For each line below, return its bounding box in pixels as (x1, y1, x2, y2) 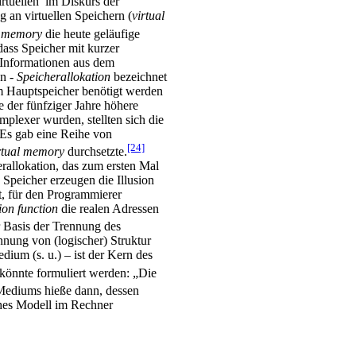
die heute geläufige (42, 26, 140, 41)
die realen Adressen (61, 201, 159, 215)
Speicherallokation (17, 69, 114, 83)
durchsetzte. (68, 144, 127, 158)
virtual (132, 9, 164, 23)
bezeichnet (114, 69, 167, 83)
